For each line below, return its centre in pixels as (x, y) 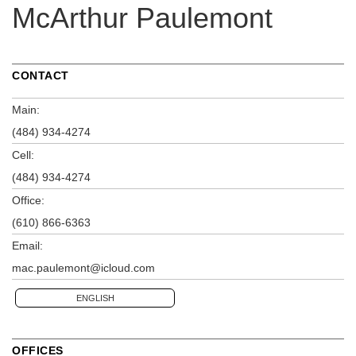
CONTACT (41, 75)
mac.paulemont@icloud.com (83, 267)
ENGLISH (95, 298)
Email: (27, 245)
